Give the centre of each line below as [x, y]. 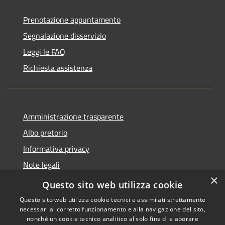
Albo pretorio [45, 133]
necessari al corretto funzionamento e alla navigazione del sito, [113, 209]
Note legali [41, 165]
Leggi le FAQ [44, 52]
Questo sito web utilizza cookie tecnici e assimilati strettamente [113, 200]
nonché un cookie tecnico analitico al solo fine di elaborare [113, 219]
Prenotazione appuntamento [72, 20]
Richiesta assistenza [58, 68]
